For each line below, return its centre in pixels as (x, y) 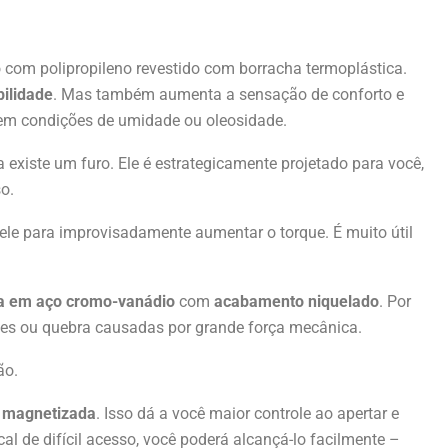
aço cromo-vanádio (105, 301)
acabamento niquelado (296, 301)
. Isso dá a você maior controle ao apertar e (247, 413)
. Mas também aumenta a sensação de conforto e (228, 94)
